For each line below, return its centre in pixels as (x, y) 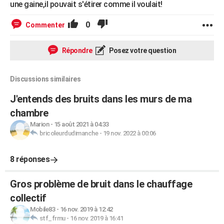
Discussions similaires (45, 79)
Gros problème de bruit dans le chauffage (101, 184)
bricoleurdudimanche (68, 133)
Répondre (76, 50)
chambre (29, 113)
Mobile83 (42, 209)
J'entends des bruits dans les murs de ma (101, 99)
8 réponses (30, 159)
